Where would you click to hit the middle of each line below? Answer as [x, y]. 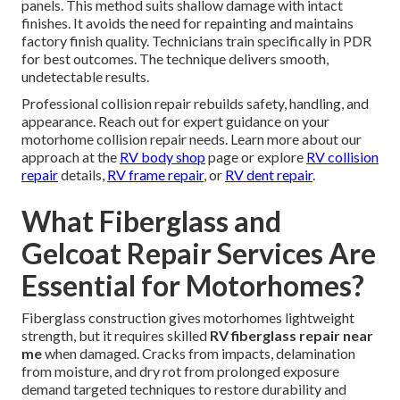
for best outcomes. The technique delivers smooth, [175, 59]
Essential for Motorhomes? [193, 286]
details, [83, 175]
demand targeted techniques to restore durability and [184, 389]
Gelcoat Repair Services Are [199, 254]
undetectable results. [85, 77]
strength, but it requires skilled [116, 336]
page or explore [256, 157]
